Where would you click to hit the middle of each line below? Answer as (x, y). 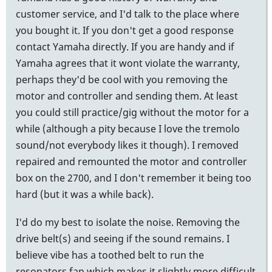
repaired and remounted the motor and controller (131, 161)
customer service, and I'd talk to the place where (127, 14)
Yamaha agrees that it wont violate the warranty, (128, 63)
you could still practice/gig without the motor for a (132, 112)
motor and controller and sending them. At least (127, 96)
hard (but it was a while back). (85, 194)
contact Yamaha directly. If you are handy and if (125, 46)
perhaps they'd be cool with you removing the (122, 79)
